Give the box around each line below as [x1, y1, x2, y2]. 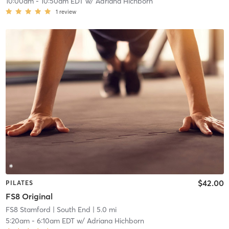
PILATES [5, 179, 33, 187]
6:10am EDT [36, 216, 75, 225]
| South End [50, 204, 90, 214]
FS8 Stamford [5, 204, 51, 214]
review [59, 8, 76, 15]
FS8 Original [5, 191, 53, 201]
